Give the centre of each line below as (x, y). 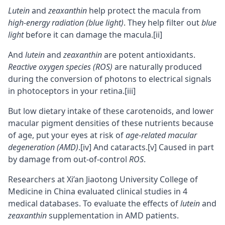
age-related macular (161, 135)
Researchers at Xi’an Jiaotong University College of (103, 179)
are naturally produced (157, 67)
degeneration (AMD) (43, 147)
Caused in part (185, 147)
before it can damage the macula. (88, 34)
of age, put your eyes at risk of (67, 135)
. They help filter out (162, 22)
